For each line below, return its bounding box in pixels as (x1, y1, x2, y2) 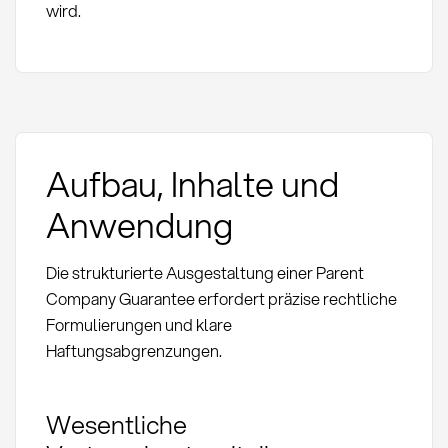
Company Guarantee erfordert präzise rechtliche (45, 287, 397, 311)
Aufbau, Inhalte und (45, 159, 339, 209)
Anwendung (45, 200, 233, 250)
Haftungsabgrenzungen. (45, 339, 222, 363)
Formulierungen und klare (45, 313, 232, 337)
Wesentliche (45, 405, 187, 442)
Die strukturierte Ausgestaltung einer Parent (45, 261, 364, 285)
